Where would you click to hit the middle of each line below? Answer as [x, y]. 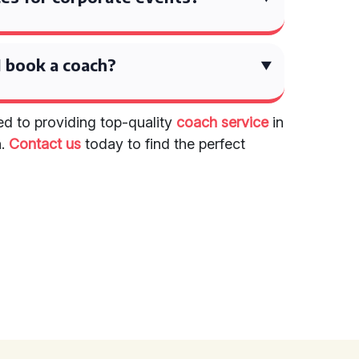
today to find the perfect [163, 144]
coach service [223, 122]
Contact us [45, 144]
